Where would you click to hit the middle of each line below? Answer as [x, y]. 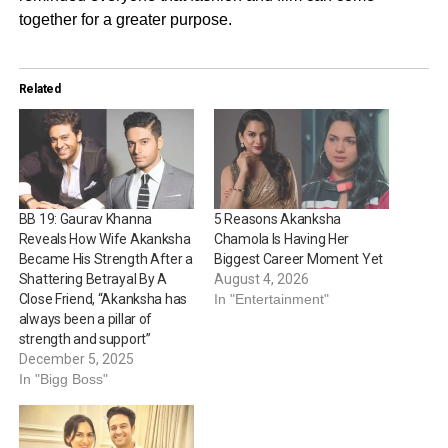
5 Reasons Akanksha [277, 219]
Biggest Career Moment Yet [298, 259]
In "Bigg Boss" [63, 379]
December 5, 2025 [76, 359]
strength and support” [84, 339]
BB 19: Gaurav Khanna [85, 219]
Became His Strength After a [106, 259]
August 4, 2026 [261, 279]
